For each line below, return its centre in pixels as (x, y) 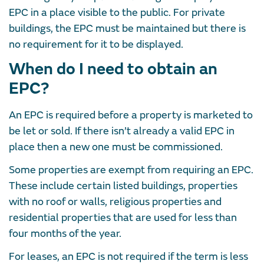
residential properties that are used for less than (123, 218)
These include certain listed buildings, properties (123, 186)
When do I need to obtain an (113, 70)
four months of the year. (65, 234)
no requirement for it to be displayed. (96, 45)
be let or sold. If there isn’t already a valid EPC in (122, 131)
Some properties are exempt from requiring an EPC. (131, 170)
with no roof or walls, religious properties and (115, 202)
